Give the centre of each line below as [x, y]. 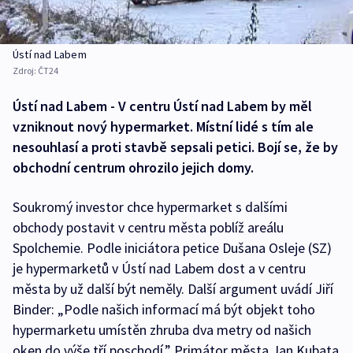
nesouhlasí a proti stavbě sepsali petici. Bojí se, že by [175, 147]
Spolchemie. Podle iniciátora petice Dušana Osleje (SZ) [172, 247]
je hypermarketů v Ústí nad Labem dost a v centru [159, 268]
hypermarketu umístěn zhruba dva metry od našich [162, 329]
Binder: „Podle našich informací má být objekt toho [164, 309]
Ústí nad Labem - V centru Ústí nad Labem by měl [162, 106]
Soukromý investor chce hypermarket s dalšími [150, 206]
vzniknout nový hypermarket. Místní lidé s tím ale [163, 126]
